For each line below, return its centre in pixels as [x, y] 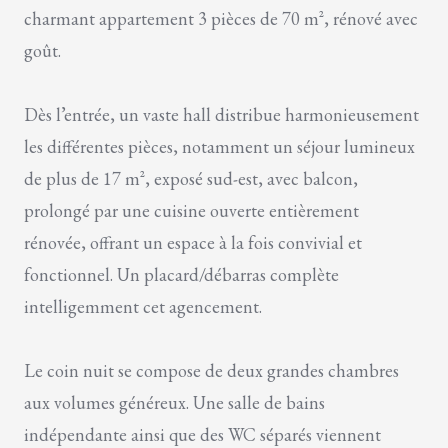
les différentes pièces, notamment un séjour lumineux [219, 146]
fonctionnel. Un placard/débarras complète [181, 274]
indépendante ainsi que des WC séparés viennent [202, 434]
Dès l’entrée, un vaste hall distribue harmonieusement [221, 114]
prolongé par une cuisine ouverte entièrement [191, 210]
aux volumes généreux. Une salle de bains [174, 402]
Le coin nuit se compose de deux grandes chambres [211, 370]
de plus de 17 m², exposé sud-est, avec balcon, [191, 178]
